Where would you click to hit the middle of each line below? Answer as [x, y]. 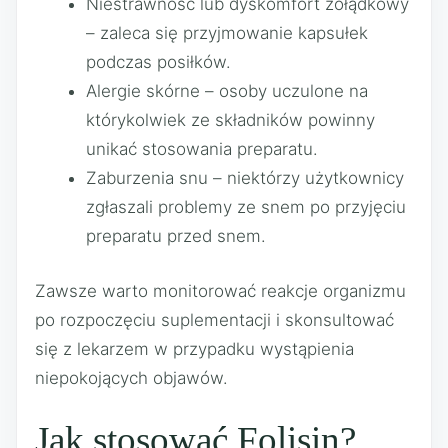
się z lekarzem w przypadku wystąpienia [194, 348]
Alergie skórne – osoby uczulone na [227, 91]
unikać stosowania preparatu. [202, 149]
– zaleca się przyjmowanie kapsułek [227, 33]
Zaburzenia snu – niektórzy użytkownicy [245, 178]
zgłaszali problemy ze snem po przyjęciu [246, 207]
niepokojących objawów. [131, 377]
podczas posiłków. [158, 62]
